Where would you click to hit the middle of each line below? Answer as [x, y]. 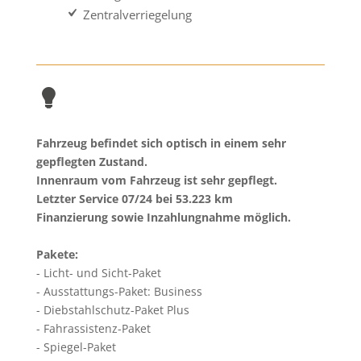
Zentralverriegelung [135, 15]
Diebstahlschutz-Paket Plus [114, 310]
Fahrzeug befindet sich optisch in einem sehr [161, 143]
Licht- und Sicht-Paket [100, 273]
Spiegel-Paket [78, 347]
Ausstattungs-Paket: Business [121, 291]
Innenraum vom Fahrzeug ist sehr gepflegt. [156, 180]
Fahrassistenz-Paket [95, 328]
